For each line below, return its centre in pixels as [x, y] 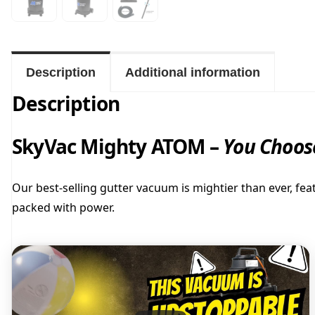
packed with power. [63, 208]
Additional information [193, 73]
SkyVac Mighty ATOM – [118, 147]
